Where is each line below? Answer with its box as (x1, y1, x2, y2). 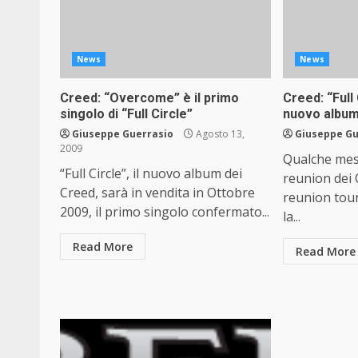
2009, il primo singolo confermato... (60, 203, 269, 221)
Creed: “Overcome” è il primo (60, 90, 239, 105)
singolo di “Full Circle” (60, 106, 193, 121)
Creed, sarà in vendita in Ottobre (60, 184, 255, 201)
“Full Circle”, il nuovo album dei (60, 165, 242, 182)
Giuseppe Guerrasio (72, 127, 173, 141)
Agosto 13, (193, 127, 245, 141)
